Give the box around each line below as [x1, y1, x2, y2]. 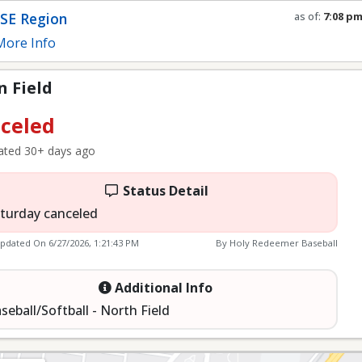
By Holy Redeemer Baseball [215, 237, 338, 249]
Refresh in [293, 15, 347, 30]
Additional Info [112, 279, 213, 297]
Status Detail [119, 182, 208, 200]
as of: [294, 9, 324, 23]
